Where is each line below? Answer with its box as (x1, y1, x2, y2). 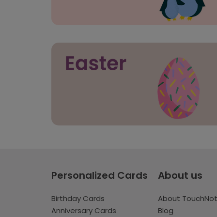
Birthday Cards (51, 193, 105, 203)
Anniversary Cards (51, 205, 116, 216)
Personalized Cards (51, 168, 148, 182)
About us (157, 168, 202, 182)
